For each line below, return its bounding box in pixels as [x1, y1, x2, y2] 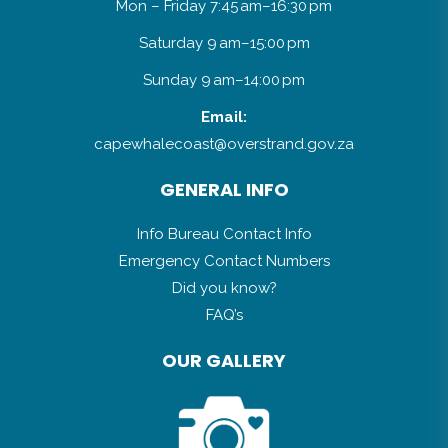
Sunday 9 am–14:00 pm [143, 71, 305, 90]
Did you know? [171, 279, 277, 298]
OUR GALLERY [162, 348, 286, 374]
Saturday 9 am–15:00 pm [138, 34, 310, 53]
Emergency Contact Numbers [118, 252, 330, 271]
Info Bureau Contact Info [136, 225, 312, 244]
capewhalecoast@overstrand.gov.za [94, 135, 354, 154]
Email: [201, 108, 247, 127]
